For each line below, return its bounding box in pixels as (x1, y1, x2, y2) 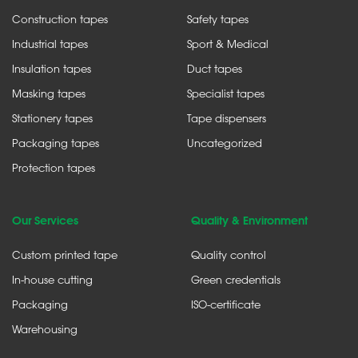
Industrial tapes (12, 37, 88, 51)
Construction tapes (12, 12, 108, 26)
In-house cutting (12, 272, 93, 287)
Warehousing (12, 322, 78, 336)
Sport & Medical (187, 37, 268, 51)
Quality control (191, 248, 266, 262)
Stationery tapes (12, 111, 93, 125)
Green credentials (191, 272, 280, 287)
